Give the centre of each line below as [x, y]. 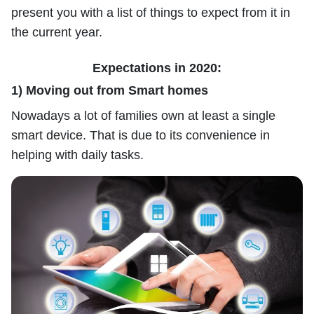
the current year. [57, 32]
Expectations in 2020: [157, 68]
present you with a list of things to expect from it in [151, 12]
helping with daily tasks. [77, 155]
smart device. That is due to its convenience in [141, 135]
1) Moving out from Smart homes [110, 90]
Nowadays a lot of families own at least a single [143, 115]
